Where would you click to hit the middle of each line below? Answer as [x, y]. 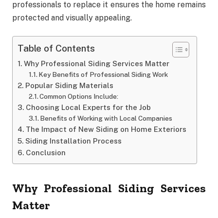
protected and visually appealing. [72, 18]
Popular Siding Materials [70, 86]
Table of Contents [56, 48]
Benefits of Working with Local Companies [106, 118]
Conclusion [46, 153]
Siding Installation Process [74, 141]
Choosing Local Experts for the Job [89, 108]
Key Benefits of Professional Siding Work [103, 75]
